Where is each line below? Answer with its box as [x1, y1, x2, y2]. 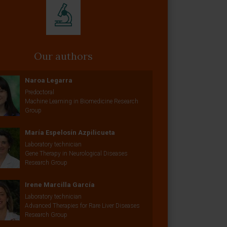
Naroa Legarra [24, 77, 72, 84]
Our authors [33, 50, 93, 62]
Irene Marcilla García [24, 181, 95, 188]
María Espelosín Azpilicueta [24, 129, 115, 136]
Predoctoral [24, 89, 54, 96]
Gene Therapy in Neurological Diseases [24, 150, 128, 157]
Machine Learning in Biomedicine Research [24, 98, 138, 105]
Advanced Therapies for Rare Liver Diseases [24, 202, 140, 209]
